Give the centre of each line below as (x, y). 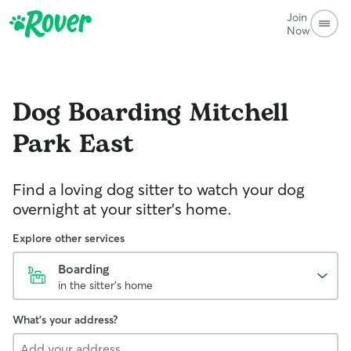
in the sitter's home (105, 285)
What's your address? (65, 320)
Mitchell (239, 113)
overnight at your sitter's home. (122, 209)
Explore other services (69, 238)
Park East (73, 145)
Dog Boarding (97, 113)
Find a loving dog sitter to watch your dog (159, 189)
